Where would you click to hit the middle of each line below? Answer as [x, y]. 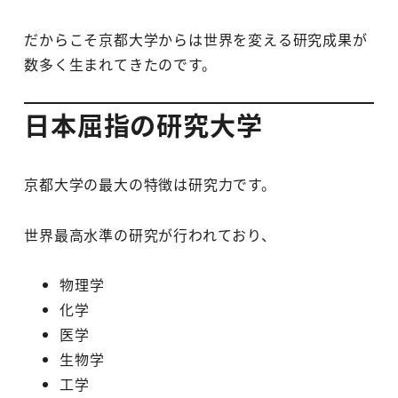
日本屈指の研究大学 [143, 125]
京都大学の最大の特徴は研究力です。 [150, 183]
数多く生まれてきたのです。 [120, 64]
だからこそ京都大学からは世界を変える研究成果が [196, 40]
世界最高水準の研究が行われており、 [150, 234]
